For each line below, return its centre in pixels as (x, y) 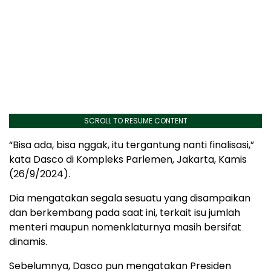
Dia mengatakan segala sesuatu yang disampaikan (130, 198)
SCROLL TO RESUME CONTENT (135, 120)
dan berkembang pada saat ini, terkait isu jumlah (125, 212)
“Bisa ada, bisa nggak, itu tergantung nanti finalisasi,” (132, 145)
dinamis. (28, 241)
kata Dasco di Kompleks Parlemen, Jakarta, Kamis (128, 159)
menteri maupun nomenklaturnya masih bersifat (125, 227)
